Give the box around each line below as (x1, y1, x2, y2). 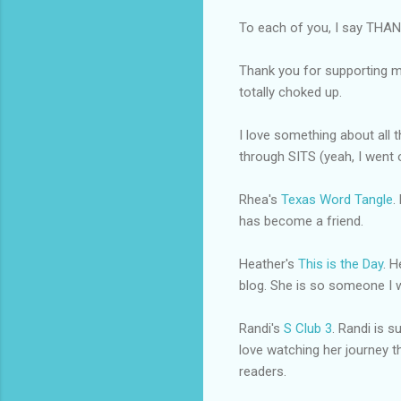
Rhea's (239, 191, 281, 208)
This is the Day (298, 255, 383, 272)
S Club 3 (284, 320, 332, 337)
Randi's (239, 320, 284, 337)
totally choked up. (239, 83, 342, 100)
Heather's (239, 255, 298, 272)
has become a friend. (239, 212, 363, 229)
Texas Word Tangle (281, 191, 393, 208)
